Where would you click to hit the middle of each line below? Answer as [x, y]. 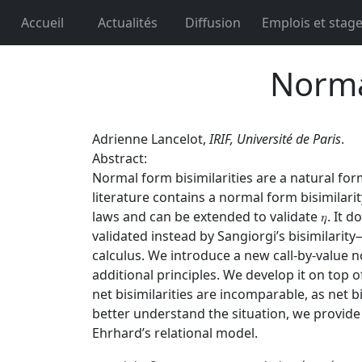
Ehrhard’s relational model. [175, 333]
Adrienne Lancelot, [151, 139]
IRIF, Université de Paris [275, 139]
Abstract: [120, 158]
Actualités [128, 23]
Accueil [43, 23]
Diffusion [213, 23]
